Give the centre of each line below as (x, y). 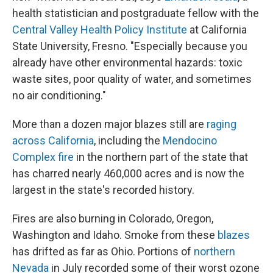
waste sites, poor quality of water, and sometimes (132, 79)
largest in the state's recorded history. (103, 190)
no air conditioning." (59, 96)
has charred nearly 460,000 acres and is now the (128, 174)
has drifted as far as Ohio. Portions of (103, 252)
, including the (128, 141)
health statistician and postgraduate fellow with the (136, 13)
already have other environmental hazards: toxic (127, 63)
